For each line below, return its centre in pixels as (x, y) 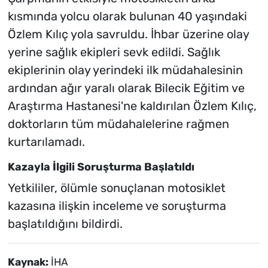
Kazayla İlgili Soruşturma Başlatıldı (101, 167)
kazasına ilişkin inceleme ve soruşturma (117, 205)
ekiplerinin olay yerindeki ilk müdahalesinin (125, 70)
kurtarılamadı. (46, 142)
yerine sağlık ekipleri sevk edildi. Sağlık (114, 52)
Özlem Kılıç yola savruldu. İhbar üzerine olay (128, 34)
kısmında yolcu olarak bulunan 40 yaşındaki (127, 16)
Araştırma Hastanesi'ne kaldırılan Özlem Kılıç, (132, 106)
